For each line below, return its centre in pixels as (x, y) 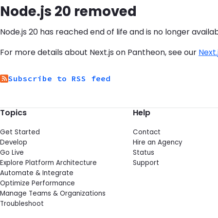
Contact (146, 132)
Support (146, 163)
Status (143, 153)
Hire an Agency (157, 143)
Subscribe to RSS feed (59, 79)
